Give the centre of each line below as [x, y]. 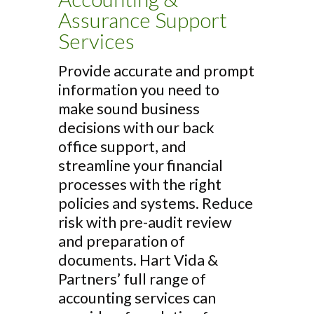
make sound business [129, 109]
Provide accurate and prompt [156, 71]
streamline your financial [141, 165]
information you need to [139, 90]
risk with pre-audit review [145, 222]
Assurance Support [143, 20]
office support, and [122, 146]
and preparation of [122, 241]
